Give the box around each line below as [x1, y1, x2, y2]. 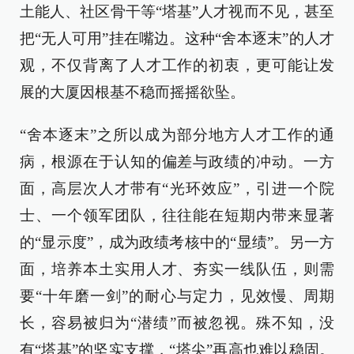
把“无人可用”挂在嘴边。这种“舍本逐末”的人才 [20, 30, 334, 47]
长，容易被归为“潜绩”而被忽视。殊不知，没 [20, 314, 334, 331]
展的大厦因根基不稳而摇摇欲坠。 [20, 84, 245, 100]
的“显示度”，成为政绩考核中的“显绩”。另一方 [20, 234, 334, 250]
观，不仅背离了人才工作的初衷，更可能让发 [20, 57, 334, 73]
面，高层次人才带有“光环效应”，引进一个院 [20, 180, 334, 197]
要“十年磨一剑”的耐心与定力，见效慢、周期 [20, 288, 334, 304]
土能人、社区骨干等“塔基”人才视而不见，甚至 [20, 3, 334, 20]
